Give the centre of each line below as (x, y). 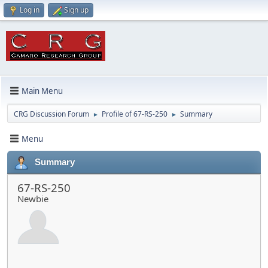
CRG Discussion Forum (51, 114)
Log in (30, 10)
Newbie (33, 199)
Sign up (76, 10)
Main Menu (42, 91)
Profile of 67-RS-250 (135, 114)
